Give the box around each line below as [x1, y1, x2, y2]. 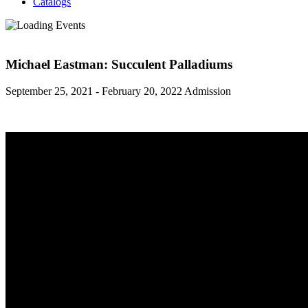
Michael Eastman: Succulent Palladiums [5, 56, 232, 71]
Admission [184, 85, 231, 97]
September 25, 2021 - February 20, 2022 [5, 85, 182, 97]
